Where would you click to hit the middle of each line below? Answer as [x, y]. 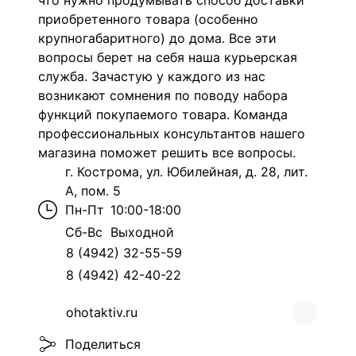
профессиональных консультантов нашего [172, 133]
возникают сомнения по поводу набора [163, 95]
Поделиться [103, 344]
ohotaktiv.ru [102, 312]
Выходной [142, 232]
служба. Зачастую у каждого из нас [152, 76]
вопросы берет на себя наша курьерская [168, 57]
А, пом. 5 [93, 191]
